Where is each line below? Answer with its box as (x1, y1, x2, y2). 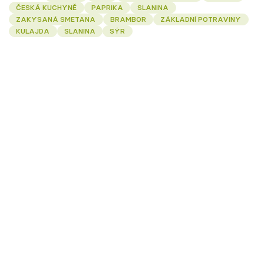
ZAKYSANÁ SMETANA (16, 15, 96, 24)
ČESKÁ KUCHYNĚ (16, 3, 77, 12)
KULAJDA (16, 27, 50, 35)
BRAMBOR (110, 15, 146, 24)
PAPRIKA (91, 3, 123, 12)
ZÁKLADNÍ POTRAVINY (160, 15, 242, 24)
